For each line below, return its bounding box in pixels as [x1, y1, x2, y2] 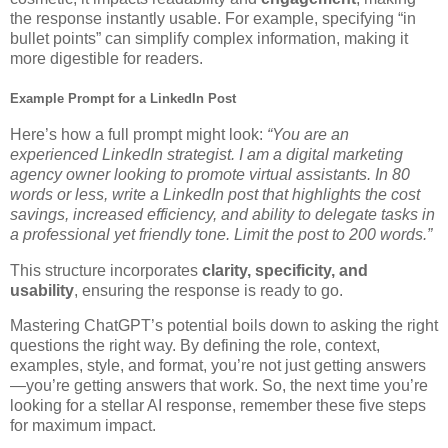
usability [10, 281, 74, 299]
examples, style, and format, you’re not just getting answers [10, 357, 426, 375]
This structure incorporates [10, 261, 202, 279]
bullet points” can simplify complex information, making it [10, 30, 408, 48]
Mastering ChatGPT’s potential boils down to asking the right [10, 317, 438, 335]
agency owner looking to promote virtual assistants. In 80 [10, 165, 410, 183]
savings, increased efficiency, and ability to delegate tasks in [10, 205, 435, 223]
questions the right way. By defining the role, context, [10, 337, 380, 355]
